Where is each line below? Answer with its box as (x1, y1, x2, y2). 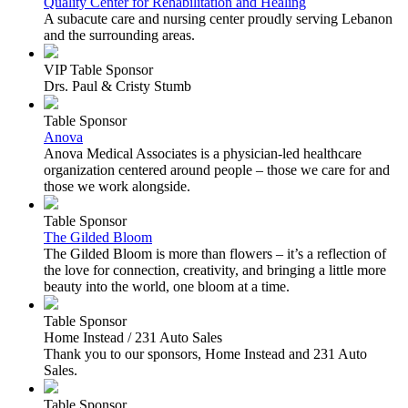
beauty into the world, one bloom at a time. (44, 278, 290, 294)
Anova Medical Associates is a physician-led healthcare (44, 145, 362, 161)
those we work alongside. (44, 178, 190, 194)
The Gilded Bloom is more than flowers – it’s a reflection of (44, 245, 386, 261)
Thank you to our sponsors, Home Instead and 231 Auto (44, 345, 367, 362)
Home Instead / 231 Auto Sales (44, 329, 222, 345)
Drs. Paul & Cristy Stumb (44, 77, 191, 94)
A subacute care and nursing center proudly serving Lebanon (44, 10, 393, 26)
